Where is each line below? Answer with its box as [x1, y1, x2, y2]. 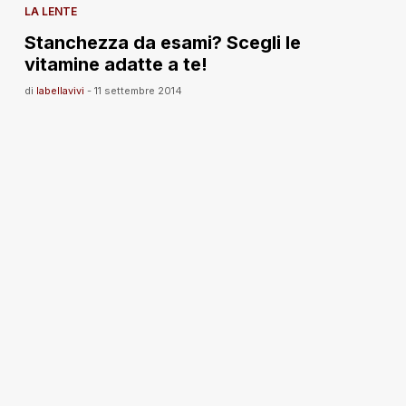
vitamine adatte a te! [24, 53, 208, 75]
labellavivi [35, 83, 84, 97]
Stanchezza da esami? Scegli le [24, 31, 301, 53]
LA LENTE [24, 4, 77, 18]
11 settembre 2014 [93, 83, 182, 97]
